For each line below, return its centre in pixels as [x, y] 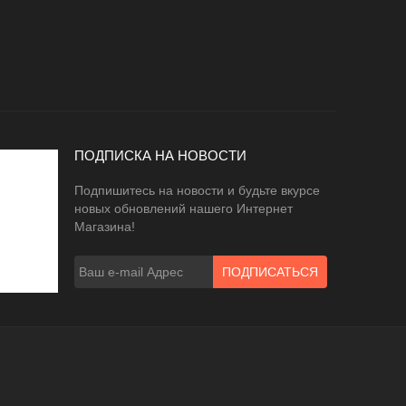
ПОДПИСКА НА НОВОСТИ [160, 156]
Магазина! [105, 227]
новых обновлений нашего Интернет [184, 209]
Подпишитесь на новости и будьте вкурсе [197, 191]
